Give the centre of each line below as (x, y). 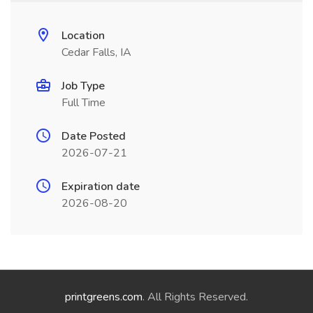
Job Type (83, 86)
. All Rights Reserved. (195, 297)
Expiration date (101, 187)
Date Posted (94, 136)
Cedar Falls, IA (96, 52)
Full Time (83, 103)
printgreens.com (104, 297)
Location (83, 36)
